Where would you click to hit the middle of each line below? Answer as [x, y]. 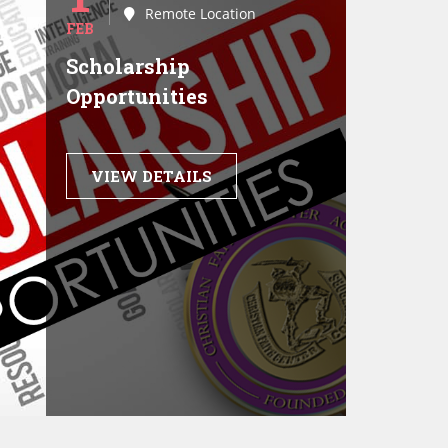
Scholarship [128, 66]
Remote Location [200, 13]
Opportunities [137, 96]
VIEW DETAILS [151, 176]
